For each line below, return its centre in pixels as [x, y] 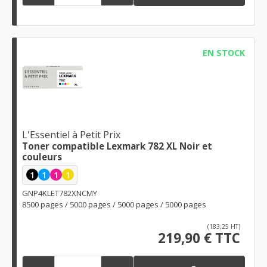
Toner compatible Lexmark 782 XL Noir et [117, 146]
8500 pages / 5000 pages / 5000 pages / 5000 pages [114, 204]
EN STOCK [223, 53]
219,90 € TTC [199, 238]
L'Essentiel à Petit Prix [71, 134]
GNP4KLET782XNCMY [60, 193]
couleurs [42, 156]
